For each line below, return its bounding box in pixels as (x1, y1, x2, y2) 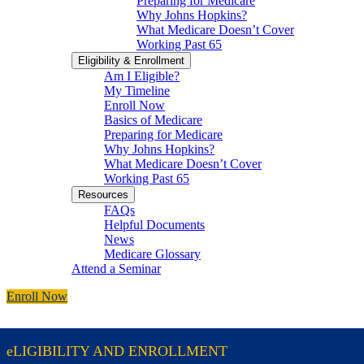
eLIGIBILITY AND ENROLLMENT (6, 342, 227, 359)
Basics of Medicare (104, 112, 202, 127)
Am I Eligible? (104, 68, 180, 83)
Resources (78, 188, 128, 201)
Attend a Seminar (71, 261, 161, 275)
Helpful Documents (104, 217, 205, 232)
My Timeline (104, 83, 170, 97)
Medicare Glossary (104, 246, 201, 261)
